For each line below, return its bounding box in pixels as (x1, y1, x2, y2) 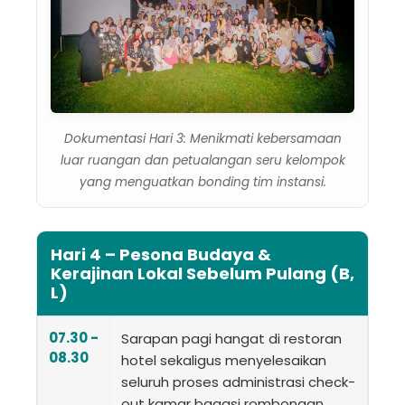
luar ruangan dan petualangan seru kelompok (60, 151, 345, 169)
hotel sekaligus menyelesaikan (121, 350, 326, 370)
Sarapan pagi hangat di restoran (121, 328, 342, 348)
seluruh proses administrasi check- (121, 372, 355, 391)
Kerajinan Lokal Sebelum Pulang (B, (51, 261, 354, 285)
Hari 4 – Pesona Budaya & (51, 242, 271, 266)
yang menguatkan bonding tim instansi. (79, 173, 326, 191)
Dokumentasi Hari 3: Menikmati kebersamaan (63, 129, 342, 147)
